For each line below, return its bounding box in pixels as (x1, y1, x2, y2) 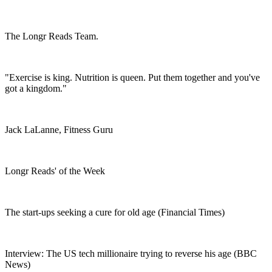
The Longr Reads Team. (5, 31, 98, 42)
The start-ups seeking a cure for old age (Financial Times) (5, 207, 225, 218)
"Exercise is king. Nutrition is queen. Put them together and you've (5, 72, 260, 83)
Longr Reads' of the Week (5, 166, 105, 177)
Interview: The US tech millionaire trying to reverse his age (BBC (5, 248, 257, 259)
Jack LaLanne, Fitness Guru (5, 124, 113, 135)
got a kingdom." (5, 83, 67, 94)
